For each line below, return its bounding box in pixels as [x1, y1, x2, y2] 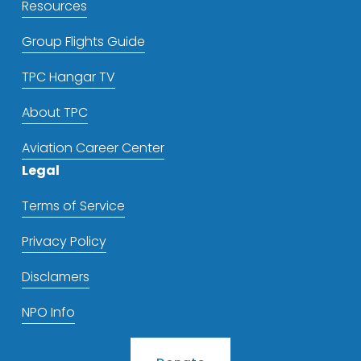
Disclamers [21, 268, 89, 287]
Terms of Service [21, 197, 125, 216]
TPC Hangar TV [21, 68, 115, 87]
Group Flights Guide [21, 32, 145, 52]
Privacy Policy [21, 232, 106, 251]
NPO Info [21, 303, 75, 322]
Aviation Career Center [21, 139, 164, 158]
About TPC [21, 103, 88, 122]
